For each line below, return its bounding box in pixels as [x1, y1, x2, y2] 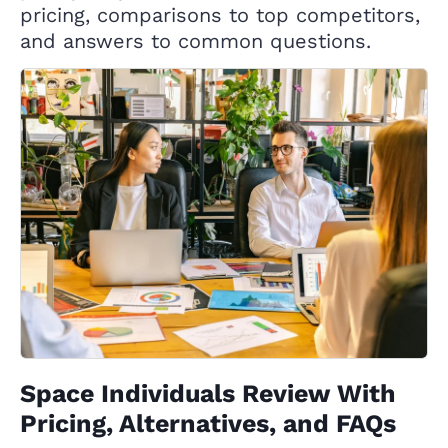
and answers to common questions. [20, 28, 371, 53]
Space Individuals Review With [20, 378, 396, 408]
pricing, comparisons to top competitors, [20, 2, 420, 27]
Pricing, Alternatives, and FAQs [20, 408, 396, 438]
